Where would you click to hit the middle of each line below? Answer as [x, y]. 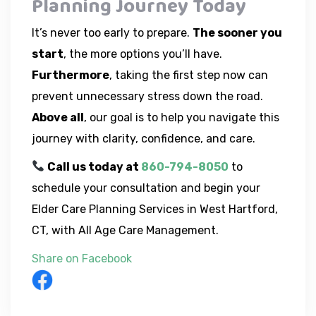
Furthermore [71, 75]
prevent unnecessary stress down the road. [147, 96]
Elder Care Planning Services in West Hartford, [155, 209]
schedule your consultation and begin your [146, 188]
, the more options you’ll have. [143, 54]
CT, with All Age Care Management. [125, 230]
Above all [58, 117]
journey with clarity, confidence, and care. [144, 138]
